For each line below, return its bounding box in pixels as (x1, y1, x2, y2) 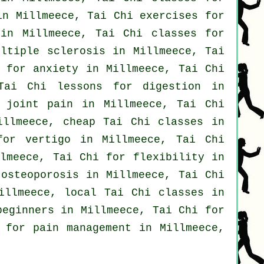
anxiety (33, 63, 79, 75)
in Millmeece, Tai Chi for (54, 204, 225, 217)
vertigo (25, 134, 71, 146)
